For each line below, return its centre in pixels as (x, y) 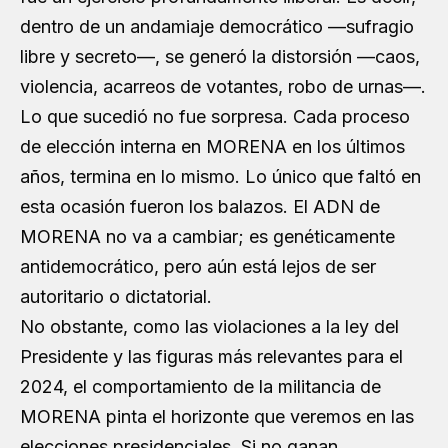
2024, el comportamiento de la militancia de (200, 386)
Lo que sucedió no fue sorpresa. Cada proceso (215, 116)
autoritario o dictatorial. (116, 296)
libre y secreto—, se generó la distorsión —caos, (220, 56)
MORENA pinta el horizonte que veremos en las (217, 416)
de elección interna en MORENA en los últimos (212, 146)
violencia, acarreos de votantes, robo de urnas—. (223, 86)
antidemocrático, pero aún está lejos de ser (198, 266)
